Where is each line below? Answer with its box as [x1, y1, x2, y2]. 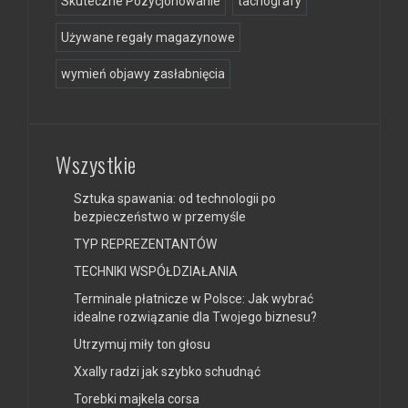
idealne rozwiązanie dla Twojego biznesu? [74, 309, 317, 324]
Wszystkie [56, 147, 137, 180]
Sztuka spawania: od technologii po [74, 190, 276, 206]
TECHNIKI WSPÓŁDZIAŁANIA [74, 263, 238, 279]
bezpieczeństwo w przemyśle [74, 209, 246, 224]
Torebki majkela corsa [74, 391, 199, 406]
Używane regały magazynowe [61, 29, 235, 45]
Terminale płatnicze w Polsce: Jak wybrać [74, 291, 313, 306]
